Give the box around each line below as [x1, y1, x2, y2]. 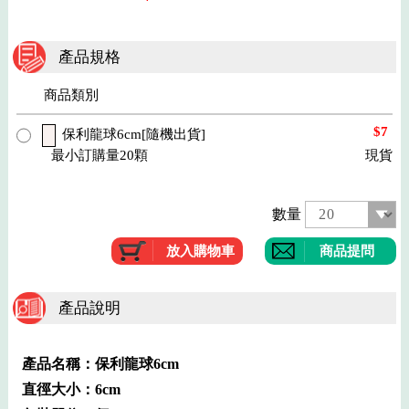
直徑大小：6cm [22, 381, 121, 397]
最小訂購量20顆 [51, 147, 149, 163]
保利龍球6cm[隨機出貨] [62, 126, 206, 142]
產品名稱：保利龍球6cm [22, 355, 180, 372]
